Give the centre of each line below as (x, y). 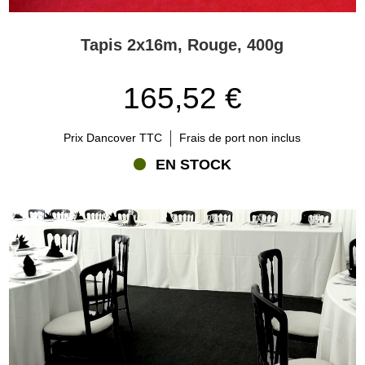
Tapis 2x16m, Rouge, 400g (182, 44)
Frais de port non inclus (240, 138)
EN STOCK (193, 164)
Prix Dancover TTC (113, 138)
